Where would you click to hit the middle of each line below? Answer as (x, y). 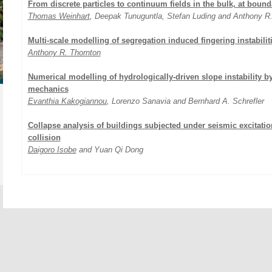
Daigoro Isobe (52, 150)
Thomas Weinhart (59, 16)
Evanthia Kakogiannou (67, 101)
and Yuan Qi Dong (110, 150)
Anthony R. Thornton (64, 53)
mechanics (48, 89)
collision (44, 138)
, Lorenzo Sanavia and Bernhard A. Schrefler (185, 101)
